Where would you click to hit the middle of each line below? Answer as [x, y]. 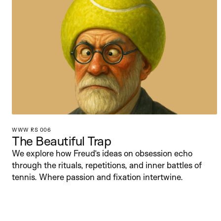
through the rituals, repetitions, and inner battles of [107, 165]
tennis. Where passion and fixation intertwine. [97, 177]
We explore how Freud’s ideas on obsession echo [102, 153]
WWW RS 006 [31, 130]
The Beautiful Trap [62, 141]
